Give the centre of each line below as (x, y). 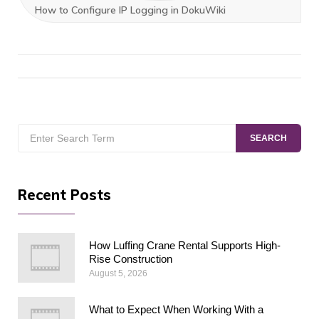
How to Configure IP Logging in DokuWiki (130, 10)
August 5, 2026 (118, 273)
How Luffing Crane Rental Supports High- (185, 245)
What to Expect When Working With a (176, 309)
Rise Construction (131, 258)
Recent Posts (64, 194)
